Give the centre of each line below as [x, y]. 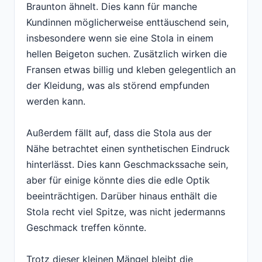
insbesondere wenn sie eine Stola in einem [120, 38]
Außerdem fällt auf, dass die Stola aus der [119, 133]
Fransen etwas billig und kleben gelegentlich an [131, 70]
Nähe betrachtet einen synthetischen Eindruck [128, 149]
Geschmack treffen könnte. [86, 228]
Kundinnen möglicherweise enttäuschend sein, [127, 23]
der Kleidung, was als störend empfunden [118, 86]
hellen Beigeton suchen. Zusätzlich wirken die [127, 54]
